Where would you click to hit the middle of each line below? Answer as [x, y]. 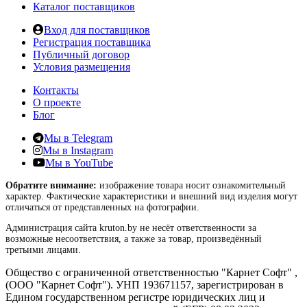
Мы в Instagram [78, 150]
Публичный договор [81, 54]
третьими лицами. [43, 249]
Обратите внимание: [51, 185]
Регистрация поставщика [92, 42]
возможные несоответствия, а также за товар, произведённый [134, 238]
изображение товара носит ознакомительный [191, 185]
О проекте [57, 102]
